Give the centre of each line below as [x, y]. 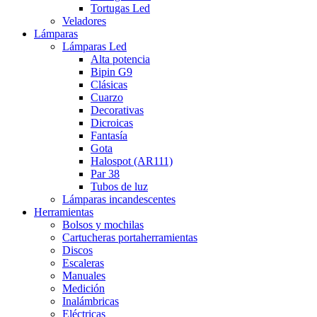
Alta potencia [120, 59]
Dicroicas [112, 123]
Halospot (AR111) [132, 161]
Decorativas [117, 110]
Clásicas [109, 85]
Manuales [84, 276]
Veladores [84, 21]
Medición [83, 288]
